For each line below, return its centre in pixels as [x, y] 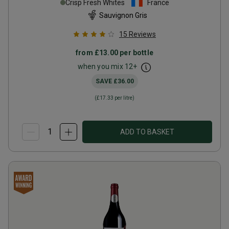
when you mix [101, 66]
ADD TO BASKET [147, 132]
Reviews [142, 34]
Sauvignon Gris [123, 15]
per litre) [124, 98]
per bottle [136, 53]
